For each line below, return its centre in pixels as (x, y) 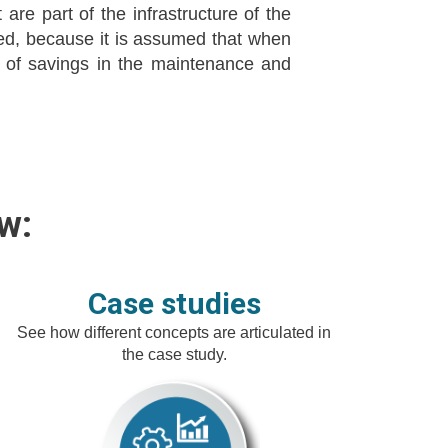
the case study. (174, 354)
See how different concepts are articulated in (174, 332)
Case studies (174, 303)
